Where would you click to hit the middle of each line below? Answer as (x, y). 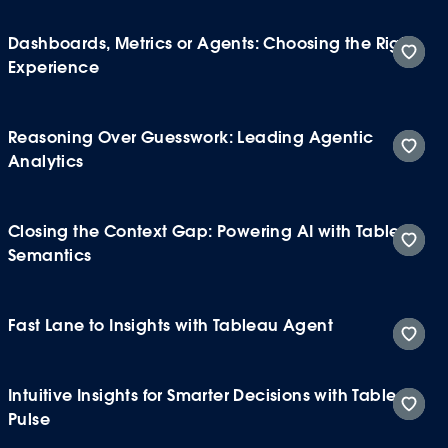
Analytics (46, 161)
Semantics (50, 255)
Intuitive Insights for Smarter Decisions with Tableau (213, 395)
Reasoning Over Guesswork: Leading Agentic (191, 137)
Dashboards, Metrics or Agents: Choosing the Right (212, 43)
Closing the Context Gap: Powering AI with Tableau (215, 231)
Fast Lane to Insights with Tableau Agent (170, 325)
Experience (54, 67)
